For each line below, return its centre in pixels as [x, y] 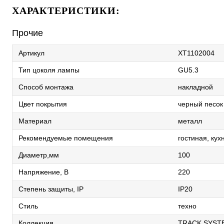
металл [190, 121]
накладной [195, 87]
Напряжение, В [43, 172]
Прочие [27, 33]
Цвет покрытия [43, 104]
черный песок [200, 104]
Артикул [31, 53]
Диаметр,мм [39, 155]
